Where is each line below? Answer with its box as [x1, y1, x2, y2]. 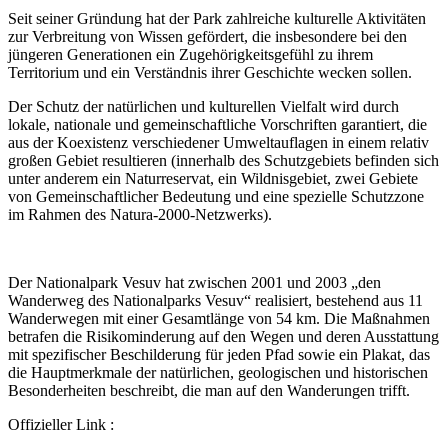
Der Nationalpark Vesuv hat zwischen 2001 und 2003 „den [8, 274, 381, 291]
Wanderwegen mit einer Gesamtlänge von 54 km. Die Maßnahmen [8, 310, 430, 327]
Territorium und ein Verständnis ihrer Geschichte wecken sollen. [8, 64, 412, 81]
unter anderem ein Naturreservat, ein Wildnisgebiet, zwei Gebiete [8, 170, 418, 187]
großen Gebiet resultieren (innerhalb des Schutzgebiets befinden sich [8, 152, 439, 169]
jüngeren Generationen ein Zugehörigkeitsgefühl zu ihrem [8, 46, 373, 63]
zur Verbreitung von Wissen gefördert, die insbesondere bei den [8, 28, 407, 45]
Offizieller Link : [8, 416, 114, 433]
